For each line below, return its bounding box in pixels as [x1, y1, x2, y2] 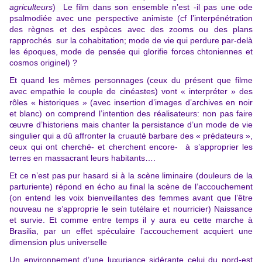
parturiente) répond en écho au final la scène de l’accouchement [9, 182, 253, 192]
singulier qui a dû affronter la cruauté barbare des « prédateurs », [9, 131, 253, 141]
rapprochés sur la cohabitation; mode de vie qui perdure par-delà [9, 36, 253, 46]
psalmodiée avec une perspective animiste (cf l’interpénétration [9, 13, 253, 23]
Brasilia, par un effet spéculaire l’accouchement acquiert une [9, 226, 253, 236]
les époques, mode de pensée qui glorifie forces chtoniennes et [9, 47, 253, 57]
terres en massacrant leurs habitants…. [9, 153, 156, 163]
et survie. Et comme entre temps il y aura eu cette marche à [9, 215, 253, 225]
